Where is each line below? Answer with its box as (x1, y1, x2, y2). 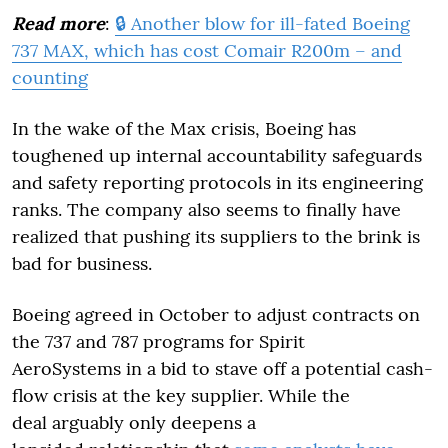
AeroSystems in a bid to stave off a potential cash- (12, 356, 433, 380)
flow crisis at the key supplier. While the (12, 383, 350, 407)
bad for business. (12, 251, 152, 275)
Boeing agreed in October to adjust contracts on (12, 302, 420, 326)
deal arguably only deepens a (12, 410, 256, 434)
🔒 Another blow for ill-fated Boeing (115, 11, 410, 35)
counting (12, 65, 88, 89)
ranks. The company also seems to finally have (12, 197, 401, 221)
